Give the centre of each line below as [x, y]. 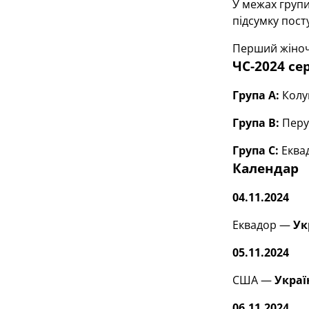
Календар [265, 168]
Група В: [256, 123]
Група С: [255, 150]
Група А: [256, 95]
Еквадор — [262, 225]
